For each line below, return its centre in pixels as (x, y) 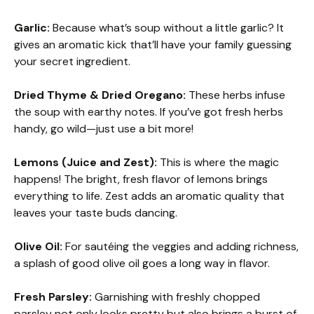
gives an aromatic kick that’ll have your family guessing (153, 45)
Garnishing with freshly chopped (176, 297)
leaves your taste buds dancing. (96, 213)
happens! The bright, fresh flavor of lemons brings (141, 179)
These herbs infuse (235, 95)
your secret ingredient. (72, 61)
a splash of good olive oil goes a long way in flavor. (142, 263)
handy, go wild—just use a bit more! (104, 129)
